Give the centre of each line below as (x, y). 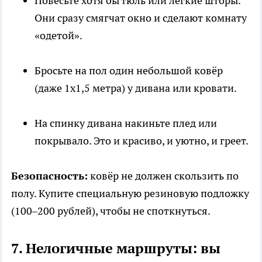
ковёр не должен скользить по (163, 176)
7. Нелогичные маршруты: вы (116, 249)
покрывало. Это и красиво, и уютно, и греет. (142, 141)
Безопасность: (49, 176)
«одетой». (58, 36)
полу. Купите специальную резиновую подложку (130, 194)
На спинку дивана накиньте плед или (126, 123)
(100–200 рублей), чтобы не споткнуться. (111, 211)
